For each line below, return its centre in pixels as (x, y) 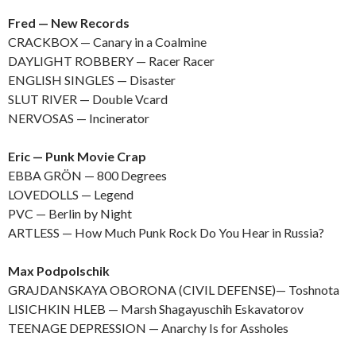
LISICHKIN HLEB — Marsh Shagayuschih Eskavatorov (156, 308)
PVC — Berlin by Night (70, 213)
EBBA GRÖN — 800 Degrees (87, 175)
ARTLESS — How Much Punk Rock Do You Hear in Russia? (166, 232)
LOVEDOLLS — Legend (71, 194)
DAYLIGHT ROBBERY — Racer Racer (111, 60)
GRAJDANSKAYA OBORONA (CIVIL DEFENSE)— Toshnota (174, 289)
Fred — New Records (69, 22)
